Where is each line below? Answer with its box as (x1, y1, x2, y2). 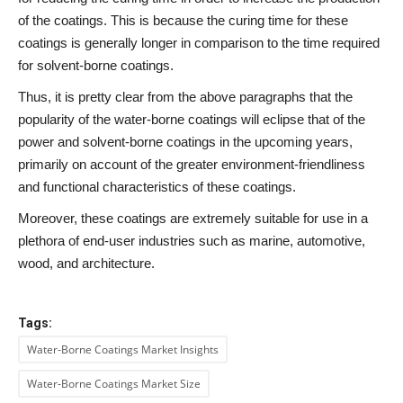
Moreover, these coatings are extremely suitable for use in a (18, 210, 368, 227)
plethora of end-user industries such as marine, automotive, (18, 233, 365, 249)
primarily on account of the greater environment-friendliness (18, 157, 365, 173)
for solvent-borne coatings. (18, 58, 174, 74)
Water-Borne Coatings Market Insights (27, 342, 219, 358)
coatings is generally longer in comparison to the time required (18, 35, 380, 51)
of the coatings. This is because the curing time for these (18, 13, 348, 29)
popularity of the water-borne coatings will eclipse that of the (18, 112, 365, 128)
